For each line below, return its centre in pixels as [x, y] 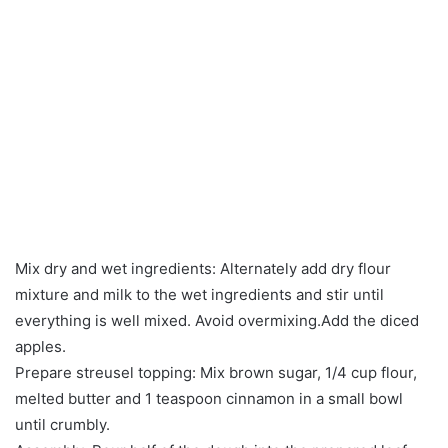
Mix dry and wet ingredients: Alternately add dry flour [203, 268]
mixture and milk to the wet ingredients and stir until [199, 294]
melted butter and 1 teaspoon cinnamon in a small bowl [209, 398]
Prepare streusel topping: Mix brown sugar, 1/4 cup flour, [216, 372]
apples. [40, 346]
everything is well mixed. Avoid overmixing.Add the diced [217, 320]
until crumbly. [62, 424]
